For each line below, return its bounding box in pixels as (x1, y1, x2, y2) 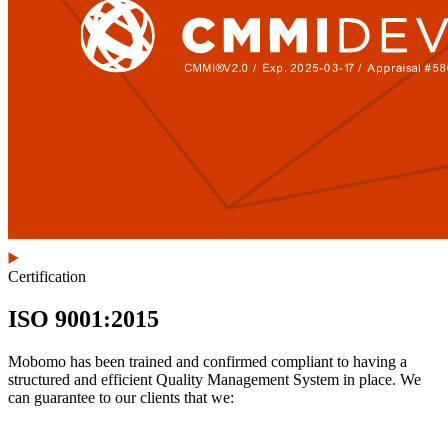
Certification (8, 268, 86, 286)
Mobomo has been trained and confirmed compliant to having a (8, 353, 407, 371)
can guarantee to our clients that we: (8, 389, 234, 407)
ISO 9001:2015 (8, 306, 159, 333)
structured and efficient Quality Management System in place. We (8, 371, 421, 389)
